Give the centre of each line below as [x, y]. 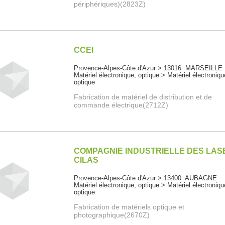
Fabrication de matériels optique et [129, 207]
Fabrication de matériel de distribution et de [143, 97]
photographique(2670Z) [112, 215]
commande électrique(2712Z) [121, 105]
